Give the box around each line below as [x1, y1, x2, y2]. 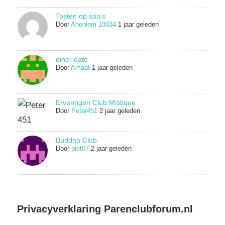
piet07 [71, 144, 89, 152]
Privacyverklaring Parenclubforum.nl [17, 203, 193, 214]
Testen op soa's [55, 12, 105, 21]
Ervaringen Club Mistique [55, 98, 136, 106]
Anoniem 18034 [70, 21, 116, 29]
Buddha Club [55, 136, 97, 144]
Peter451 [71, 106, 97, 115]
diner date [55, 55, 88, 63]
